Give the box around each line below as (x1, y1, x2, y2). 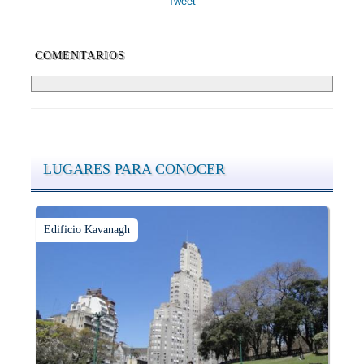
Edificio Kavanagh (44, 223, 130, 236)
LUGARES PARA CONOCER (43, 161, 225, 178)
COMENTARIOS (35, 50, 125, 63)
